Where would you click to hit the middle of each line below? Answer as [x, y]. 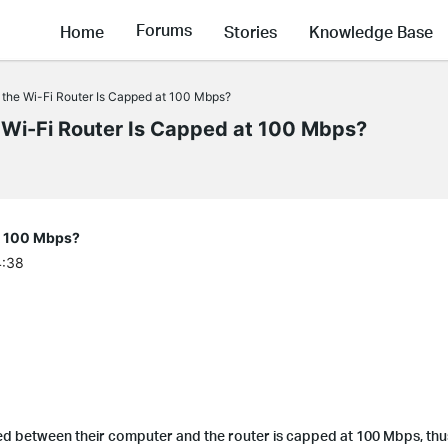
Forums [164, 30]
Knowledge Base [371, 31]
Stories [250, 31]
